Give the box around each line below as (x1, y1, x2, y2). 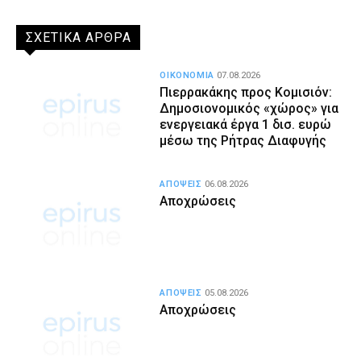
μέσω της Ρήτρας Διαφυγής (160, 132, 327, 148)
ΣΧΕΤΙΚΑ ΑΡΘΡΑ (26, 29, 131, 45)
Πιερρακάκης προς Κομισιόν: (160, 84, 333, 100)
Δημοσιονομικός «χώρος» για (160, 100, 339, 116)
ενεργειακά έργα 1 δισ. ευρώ (160, 116, 332, 132)
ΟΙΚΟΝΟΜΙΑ (160, 69, 215, 81)
